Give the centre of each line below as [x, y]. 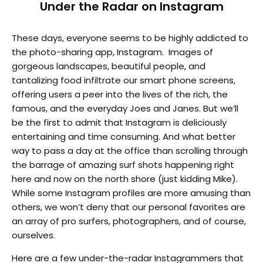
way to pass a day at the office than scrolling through [130, 151]
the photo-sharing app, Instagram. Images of [112, 52]
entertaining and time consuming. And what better [124, 137]
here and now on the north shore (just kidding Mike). [125, 179]
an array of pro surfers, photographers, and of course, [129, 221]
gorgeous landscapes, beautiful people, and [109, 66]
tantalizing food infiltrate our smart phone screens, [124, 80]
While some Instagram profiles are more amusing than [131, 193]
